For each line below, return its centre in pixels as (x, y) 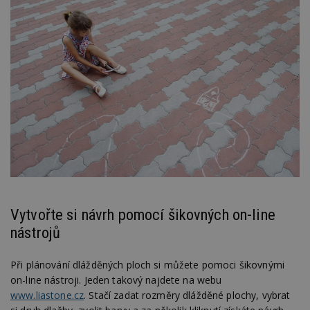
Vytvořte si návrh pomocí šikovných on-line (143, 215)
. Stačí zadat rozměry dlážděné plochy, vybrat (187, 295)
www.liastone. (42, 295)
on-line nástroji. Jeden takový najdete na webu (116, 280)
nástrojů (36, 233)
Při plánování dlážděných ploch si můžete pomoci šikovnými (147, 264)
